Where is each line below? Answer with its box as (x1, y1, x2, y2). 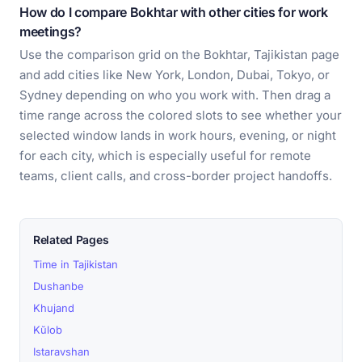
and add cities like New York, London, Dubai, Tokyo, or (19, 67, 330, 82)
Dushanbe (33, 280, 84, 293)
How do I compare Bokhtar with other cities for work (19, 4, 328, 20)
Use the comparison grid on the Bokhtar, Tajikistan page (19, 47, 339, 62)
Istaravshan (33, 345, 90, 358)
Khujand (33, 301, 74, 314)
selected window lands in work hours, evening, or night (19, 128, 336, 143)
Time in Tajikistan (33, 258, 118, 271)
